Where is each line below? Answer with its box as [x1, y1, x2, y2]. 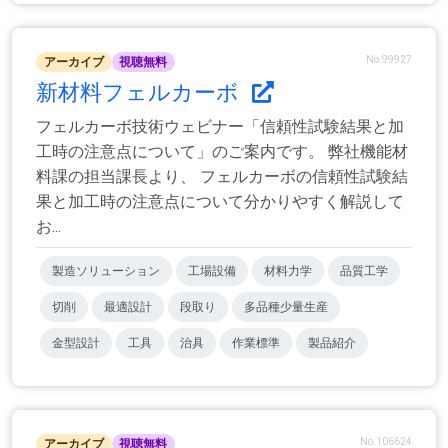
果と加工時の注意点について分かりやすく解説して [36, 191, 404, 211]
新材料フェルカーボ [36, 79, 244, 105]
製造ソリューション [52, 263, 160, 278]
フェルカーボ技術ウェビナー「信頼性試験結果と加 [36, 116, 404, 136]
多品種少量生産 [244, 299, 328, 314]
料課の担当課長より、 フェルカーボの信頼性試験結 [36, 166, 408, 186]
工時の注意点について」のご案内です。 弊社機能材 [36, 141, 408, 161]
